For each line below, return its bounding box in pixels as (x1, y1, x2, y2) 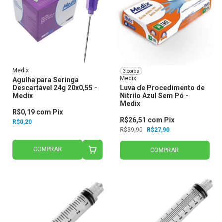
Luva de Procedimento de (119, 84, 205, 92)
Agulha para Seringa (12, 76, 79, 84)
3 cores (122, 68, 139, 74)
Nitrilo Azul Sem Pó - (119, 92, 188, 100)
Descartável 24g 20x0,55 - (12, 84, 97, 92)
